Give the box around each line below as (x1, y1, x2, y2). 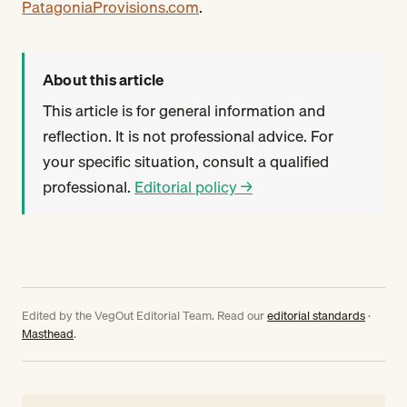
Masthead (22, 324, 74, 343)
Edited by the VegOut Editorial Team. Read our (22, 306, 267, 325)
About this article (43, 67, 164, 93)
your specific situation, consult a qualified (43, 149, 329, 174)
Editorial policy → (134, 174, 253, 200)
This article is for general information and (43, 98, 325, 124)
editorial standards (267, 306, 365, 325)
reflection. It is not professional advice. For (43, 124, 333, 149)
